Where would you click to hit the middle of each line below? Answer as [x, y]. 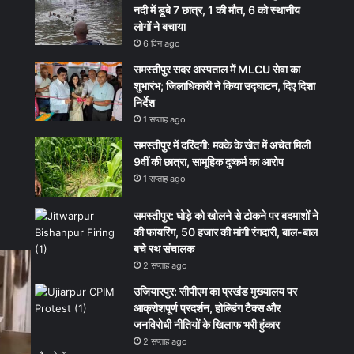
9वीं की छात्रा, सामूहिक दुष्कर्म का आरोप [209, 161]
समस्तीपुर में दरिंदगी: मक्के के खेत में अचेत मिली [222, 145]
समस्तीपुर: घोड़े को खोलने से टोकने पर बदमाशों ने [226, 215]
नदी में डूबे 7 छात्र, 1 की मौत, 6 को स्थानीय [217, 9]
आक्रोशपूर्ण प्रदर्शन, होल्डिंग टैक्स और [207, 307]
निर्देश [145, 102]
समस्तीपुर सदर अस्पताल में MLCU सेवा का [217, 69]
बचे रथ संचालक [164, 248]
